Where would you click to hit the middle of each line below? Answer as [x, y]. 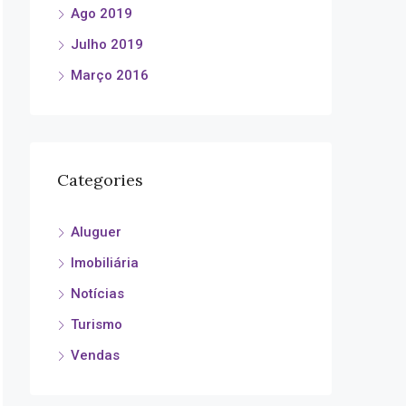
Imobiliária [105, 263]
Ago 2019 [101, 14]
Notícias [97, 294]
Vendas [95, 355]
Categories [100, 180]
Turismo [97, 324]
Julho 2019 [107, 44]
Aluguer [96, 232]
